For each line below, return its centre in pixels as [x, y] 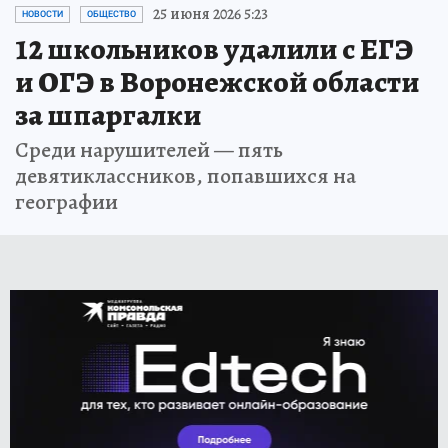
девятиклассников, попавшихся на [185, 176]
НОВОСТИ [42, 14]
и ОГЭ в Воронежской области [217, 82]
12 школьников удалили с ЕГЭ [214, 49]
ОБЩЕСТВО [111, 14]
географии [66, 202]
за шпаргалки [108, 115]
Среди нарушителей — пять [149, 150]
